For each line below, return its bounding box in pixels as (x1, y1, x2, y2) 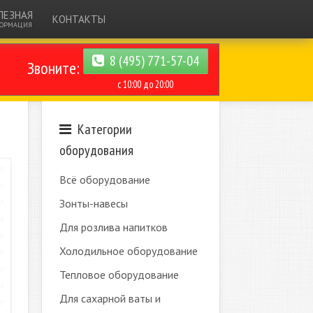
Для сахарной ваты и (59, 291, 161, 305)
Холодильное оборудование (59, 244, 198, 258)
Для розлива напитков (59, 220, 168, 234)
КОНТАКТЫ (52, 13, 106, 26)
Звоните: (27, 57, 80, 79)
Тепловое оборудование (59, 268, 179, 282)
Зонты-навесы (59, 196, 128, 210)
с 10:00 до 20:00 (117, 78, 174, 91)
